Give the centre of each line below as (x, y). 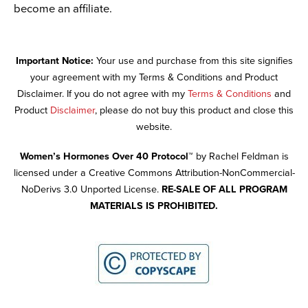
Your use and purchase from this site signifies (193, 61)
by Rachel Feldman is (241, 157)
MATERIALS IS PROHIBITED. (154, 206)
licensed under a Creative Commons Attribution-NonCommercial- (154, 173)
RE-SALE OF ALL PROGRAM (224, 190)
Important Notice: (54, 61)
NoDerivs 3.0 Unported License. (91, 190)
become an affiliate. (63, 9)
